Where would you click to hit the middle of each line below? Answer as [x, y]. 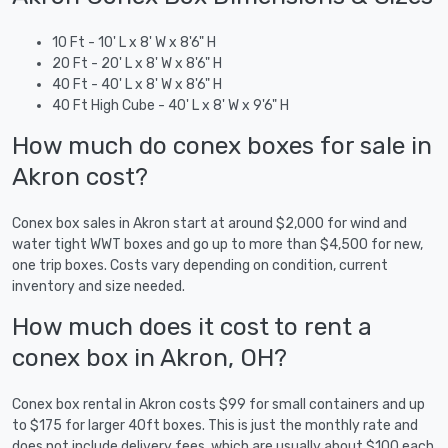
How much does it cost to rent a [192, 326]
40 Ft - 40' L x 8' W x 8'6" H [137, 84]
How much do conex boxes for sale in [222, 145]
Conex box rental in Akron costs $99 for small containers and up [218, 404]
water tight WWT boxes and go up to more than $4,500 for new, [217, 244]
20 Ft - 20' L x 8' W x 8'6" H [137, 63]
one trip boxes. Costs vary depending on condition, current [200, 265]
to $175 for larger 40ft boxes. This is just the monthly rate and [215, 425]
